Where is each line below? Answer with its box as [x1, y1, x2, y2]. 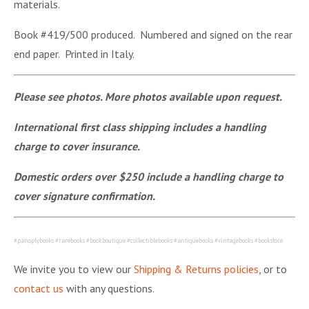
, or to [259, 262, 287, 277]
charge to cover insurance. [14, 139, 140, 154]
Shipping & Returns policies [134, 262, 259, 277]
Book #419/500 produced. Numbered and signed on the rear [14, 28, 292, 42]
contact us [14, 281, 63, 296]
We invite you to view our [14, 262, 134, 277]
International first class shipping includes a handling [14, 120, 266, 134]
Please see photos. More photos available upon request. [14, 90, 282, 104]
